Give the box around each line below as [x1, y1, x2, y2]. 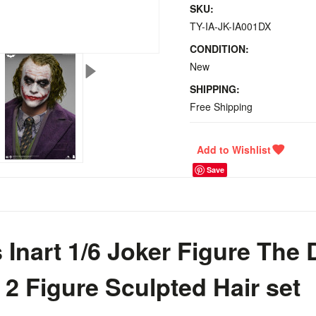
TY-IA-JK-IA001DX [190, 19, 271, 33]
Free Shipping [190, 99, 253, 114]
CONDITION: [190, 42, 249, 56]
